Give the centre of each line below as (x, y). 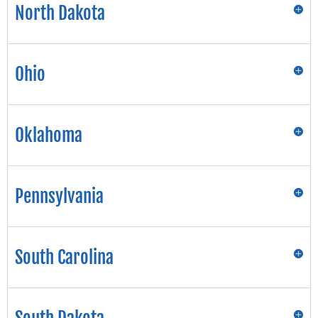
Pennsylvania (59, 197)
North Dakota (60, 13)
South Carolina (64, 258)
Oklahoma (49, 136)
